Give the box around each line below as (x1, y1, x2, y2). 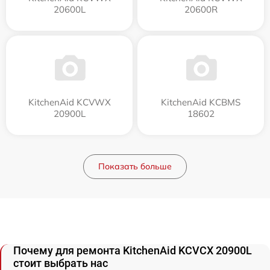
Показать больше (98, 161, 172, 172)
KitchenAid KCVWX (28, 96, 111, 108)
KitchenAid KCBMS (161, 96, 240, 108)
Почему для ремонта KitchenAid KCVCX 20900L (13, 244, 252, 257)
